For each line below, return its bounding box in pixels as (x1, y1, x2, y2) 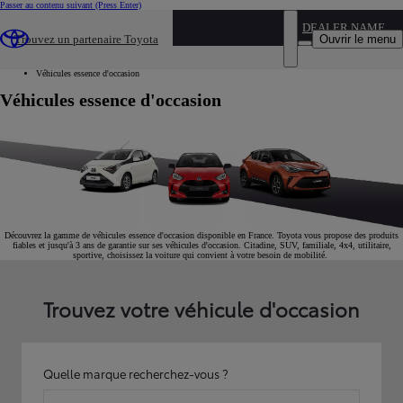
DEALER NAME (302, 21, 385, 34)
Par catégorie (36, 58, 82, 68)
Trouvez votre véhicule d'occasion (43, 294, 360, 323)
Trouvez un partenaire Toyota (14, 32, 158, 46)
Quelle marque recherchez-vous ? (43, 365, 228, 382)
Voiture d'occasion (36, 49, 102, 58)
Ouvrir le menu (319, 31, 396, 46)
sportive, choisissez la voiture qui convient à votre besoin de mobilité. (73, 250, 330, 261)
